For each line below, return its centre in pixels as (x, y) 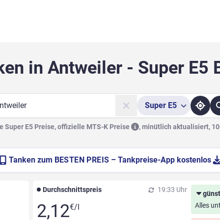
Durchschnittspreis (72, 190)
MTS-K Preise (109, 127)
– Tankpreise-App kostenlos (161, 160)
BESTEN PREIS (82, 160)
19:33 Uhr (172, 190)
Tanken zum (31, 160)
